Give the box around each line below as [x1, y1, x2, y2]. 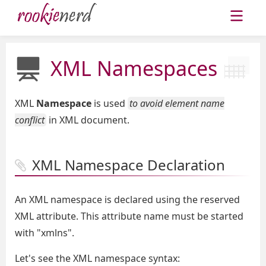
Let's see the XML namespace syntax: [15, 252, 180, 265]
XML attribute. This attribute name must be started [15, 210, 243, 223]
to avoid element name [129, 97, 224, 110]
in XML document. [46, 113, 129, 126]
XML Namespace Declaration [32, 155, 225, 175]
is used [91, 97, 128, 110]
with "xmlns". [15, 226, 74, 239]
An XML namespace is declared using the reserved [15, 193, 240, 206]
